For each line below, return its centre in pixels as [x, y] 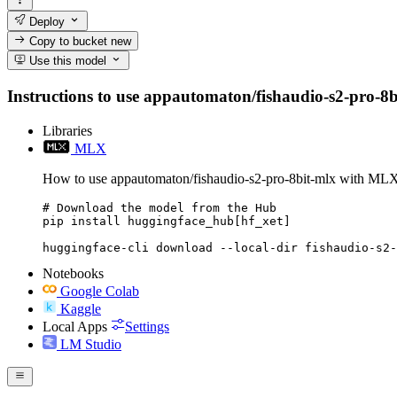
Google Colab [100, 291]
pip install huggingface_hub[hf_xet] [167, 221]
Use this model [66, 61]
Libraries [67, 130]
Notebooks [73, 273]
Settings [147, 326]
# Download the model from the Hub [160, 207]
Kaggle [81, 308]
